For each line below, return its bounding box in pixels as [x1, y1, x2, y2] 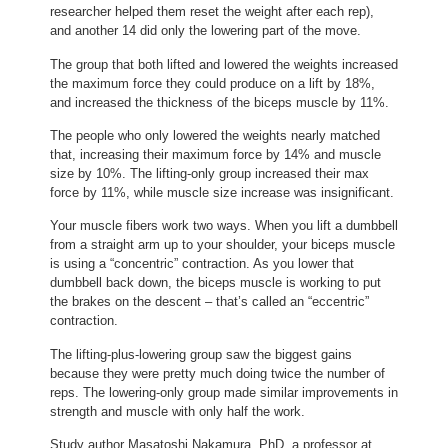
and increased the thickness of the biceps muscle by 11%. [50, 94, 389, 110]
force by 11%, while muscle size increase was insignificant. [50, 184, 394, 200]
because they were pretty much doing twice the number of [50, 365, 385, 381]
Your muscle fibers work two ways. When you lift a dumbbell [50, 218, 398, 234]
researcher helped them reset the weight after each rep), [50, 4, 374, 20]
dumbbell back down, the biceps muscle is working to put [50, 275, 381, 291]
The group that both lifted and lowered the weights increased [50, 56, 398, 72]
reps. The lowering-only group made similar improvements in [50, 384, 398, 400]
